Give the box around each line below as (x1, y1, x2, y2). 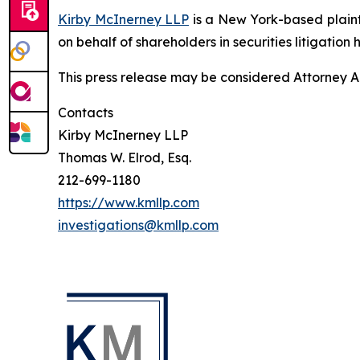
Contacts (58, 104, 113, 121)
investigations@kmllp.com (58, 217, 219, 234)
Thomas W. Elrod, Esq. (58, 149, 191, 166)
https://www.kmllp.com (58, 194, 199, 211)
